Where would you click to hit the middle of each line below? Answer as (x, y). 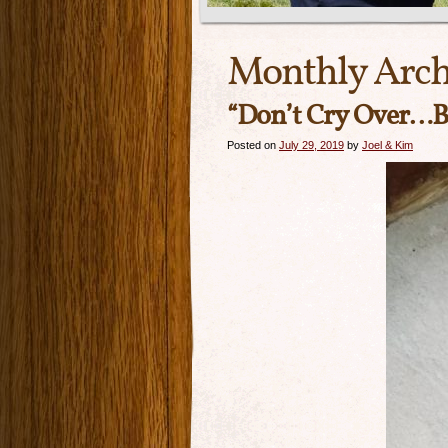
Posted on (251, 145)
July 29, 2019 (311, 145)
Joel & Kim (387, 145)
